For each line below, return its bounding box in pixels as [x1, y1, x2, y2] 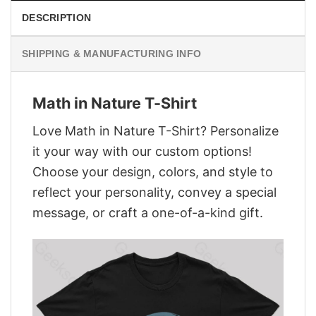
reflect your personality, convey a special [32, 184, 276, 200]
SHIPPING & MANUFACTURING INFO [22, 48, 202, 60]
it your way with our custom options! [32, 143, 252, 159]
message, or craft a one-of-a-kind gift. [32, 205, 263, 220]
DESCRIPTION [22, 12, 92, 24]
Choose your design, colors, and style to [32, 164, 273, 179]
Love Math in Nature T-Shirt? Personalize [32, 123, 279, 138]
